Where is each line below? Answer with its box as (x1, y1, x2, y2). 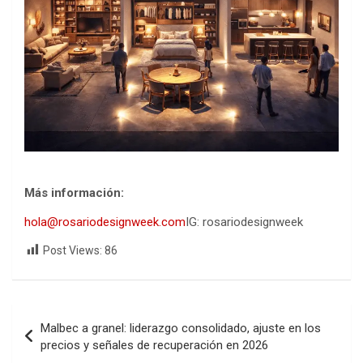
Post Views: (43, 244, 102, 258)
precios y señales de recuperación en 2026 (41, 338, 268, 353)
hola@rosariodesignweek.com (24, 215, 186, 230)
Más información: (24, 186, 124, 201)
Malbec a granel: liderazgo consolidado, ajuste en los (41, 321, 321, 336)
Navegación (11, 304, 119, 328)
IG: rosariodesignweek (186, 215, 303, 230)
